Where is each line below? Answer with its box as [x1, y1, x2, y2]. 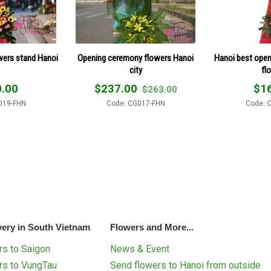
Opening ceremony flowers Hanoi [77, 53, 194, 64]
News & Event [110, 243, 170, 255]
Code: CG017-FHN [106, 99, 165, 108]
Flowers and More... [110, 221, 194, 232]
